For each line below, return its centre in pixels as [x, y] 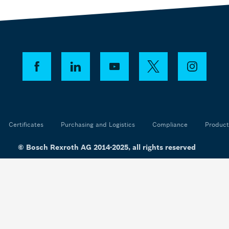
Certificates [26, 125]
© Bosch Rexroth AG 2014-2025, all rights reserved [107, 147]
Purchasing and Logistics [98, 125]
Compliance [170, 125]
